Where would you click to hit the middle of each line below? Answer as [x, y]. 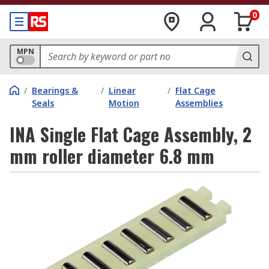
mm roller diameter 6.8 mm [112, 156]
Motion [124, 103]
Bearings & [55, 90]
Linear [122, 90]
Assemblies [199, 103]
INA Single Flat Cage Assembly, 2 [131, 134]
